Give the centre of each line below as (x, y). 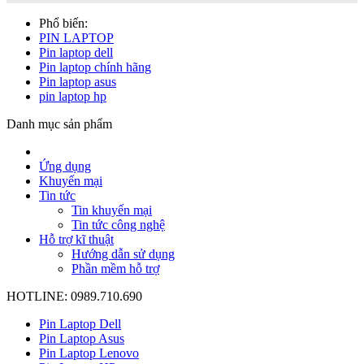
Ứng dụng (65, 167)
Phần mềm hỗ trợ (115, 269)
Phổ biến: (63, 24)
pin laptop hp (73, 97)
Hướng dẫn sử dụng (123, 254)
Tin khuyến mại (112, 210)
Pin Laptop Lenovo (89, 353)
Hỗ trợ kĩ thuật (76, 240)
